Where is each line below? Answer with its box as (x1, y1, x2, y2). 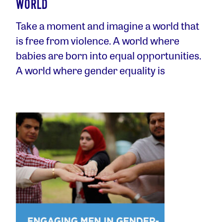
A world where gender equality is (16, 63, 165, 78)
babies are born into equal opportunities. (16, 48, 201, 63)
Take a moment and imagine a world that (16, 18, 199, 33)
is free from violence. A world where (16, 33, 179, 48)
